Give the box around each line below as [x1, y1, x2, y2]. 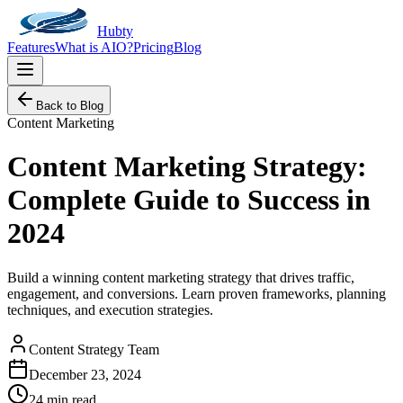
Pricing [133, 40, 174, 55]
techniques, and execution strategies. [7, 301, 213, 318]
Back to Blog [36, 99, 103, 112]
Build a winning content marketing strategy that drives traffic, [7, 269, 354, 285]
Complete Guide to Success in [7, 184, 371, 217]
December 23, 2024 [29, 366, 141, 382]
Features [7, 40, 55, 55]
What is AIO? [55, 40, 133, 55]
